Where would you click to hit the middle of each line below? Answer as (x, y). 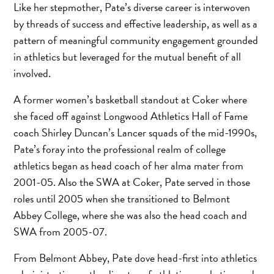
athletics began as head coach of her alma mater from (129, 165)
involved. (32, 73)
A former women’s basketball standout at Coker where (131, 99)
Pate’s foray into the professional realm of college (120, 149)
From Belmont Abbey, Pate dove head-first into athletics (135, 257)
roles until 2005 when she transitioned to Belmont (122, 198)
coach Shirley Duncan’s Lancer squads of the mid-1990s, (135, 132)
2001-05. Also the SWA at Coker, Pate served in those (132, 182)
